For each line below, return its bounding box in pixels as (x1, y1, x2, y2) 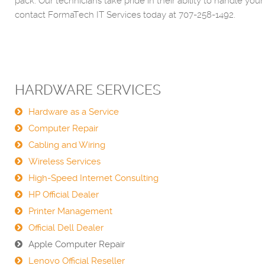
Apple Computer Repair (28, 239, 125, 250)
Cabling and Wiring (28, 140, 105, 150)
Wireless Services (28, 156, 101, 167)
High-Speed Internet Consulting (28, 173, 159, 183)
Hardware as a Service (28, 106, 119, 117)
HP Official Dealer (28, 189, 99, 200)
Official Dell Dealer (28, 222, 104, 233)
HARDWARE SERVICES (15, 82, 161, 98)
